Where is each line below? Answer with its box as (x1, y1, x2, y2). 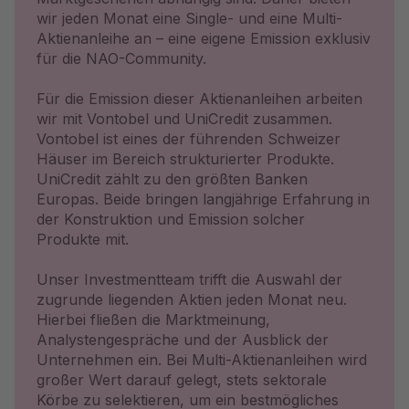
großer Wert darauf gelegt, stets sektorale (37, 371, 327, 389)
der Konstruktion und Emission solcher (37, 210, 305, 228)
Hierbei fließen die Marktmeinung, (37, 310, 270, 329)
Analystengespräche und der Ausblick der (37, 330, 329, 349)
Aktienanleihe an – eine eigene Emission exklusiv (37, 29, 371, 47)
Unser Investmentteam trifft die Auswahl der (37, 270, 342, 288)
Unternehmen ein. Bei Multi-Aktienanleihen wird (37, 351, 367, 369)
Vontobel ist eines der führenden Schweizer (37, 130, 341, 148)
